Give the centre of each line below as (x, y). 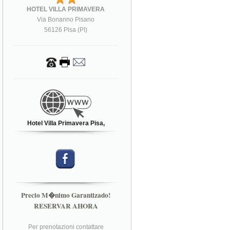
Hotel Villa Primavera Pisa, (66, 123)
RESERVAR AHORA (66, 206)
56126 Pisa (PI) (66, 30)
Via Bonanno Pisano (66, 19)
